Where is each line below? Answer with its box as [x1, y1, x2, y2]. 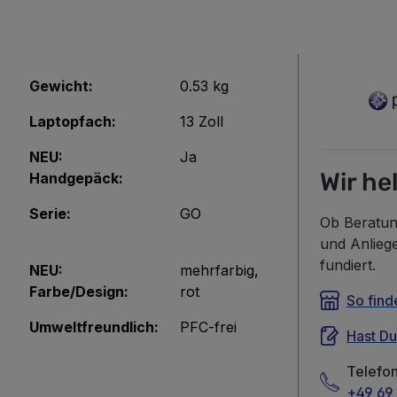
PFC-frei [180, 318, 237, 336]
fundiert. [320, 256, 376, 274]
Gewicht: [29, 77, 93, 95]
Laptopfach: [29, 113, 116, 130]
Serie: [29, 205, 71, 222]
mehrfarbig [180, 261, 254, 279]
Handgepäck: [29, 169, 123, 187]
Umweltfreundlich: [29, 318, 159, 336]
